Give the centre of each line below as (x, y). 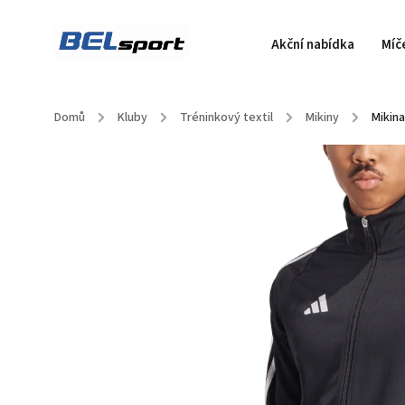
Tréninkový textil (226, 118)
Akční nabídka (313, 45)
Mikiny (322, 118)
